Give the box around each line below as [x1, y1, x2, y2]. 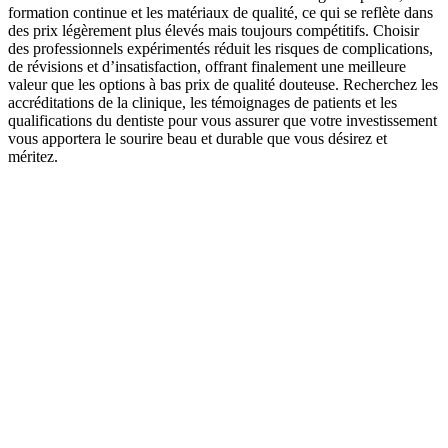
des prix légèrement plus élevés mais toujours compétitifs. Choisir [8, 22, 419, 40]
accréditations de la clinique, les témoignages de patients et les [8, 94, 397, 112]
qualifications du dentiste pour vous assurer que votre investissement [8, 112, 437, 130]
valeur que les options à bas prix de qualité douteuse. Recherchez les [8, 76, 438, 94]
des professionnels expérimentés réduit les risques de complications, [8, 40, 433, 58]
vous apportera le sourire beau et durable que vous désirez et [8, 130, 387, 148]
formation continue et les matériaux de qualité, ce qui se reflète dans [8, 4, 433, 22]
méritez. [8, 148, 58, 166]
